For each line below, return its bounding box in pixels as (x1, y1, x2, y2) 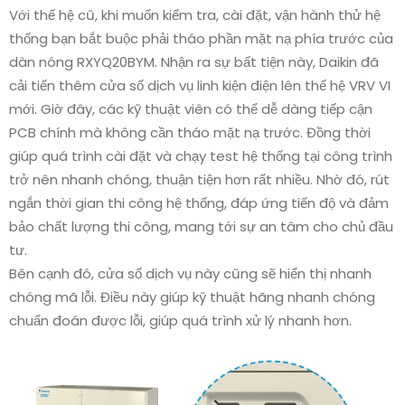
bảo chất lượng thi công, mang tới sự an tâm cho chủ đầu (9, 217, 393, 237)
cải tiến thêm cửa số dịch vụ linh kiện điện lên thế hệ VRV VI (9, 76, 391, 96)
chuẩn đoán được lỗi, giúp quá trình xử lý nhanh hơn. (9, 311, 352, 331)
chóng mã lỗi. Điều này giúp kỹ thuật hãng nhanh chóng (9, 287, 375, 307)
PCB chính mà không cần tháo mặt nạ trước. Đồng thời (9, 123, 371, 143)
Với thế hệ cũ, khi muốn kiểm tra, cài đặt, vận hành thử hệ (9, 5, 381, 25)
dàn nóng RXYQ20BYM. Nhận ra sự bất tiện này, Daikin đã (9, 52, 379, 72)
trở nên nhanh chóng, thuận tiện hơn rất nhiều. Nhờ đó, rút (9, 170, 390, 190)
